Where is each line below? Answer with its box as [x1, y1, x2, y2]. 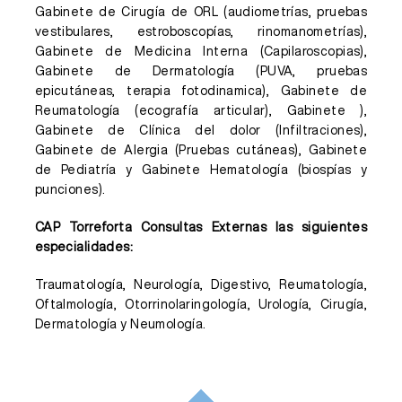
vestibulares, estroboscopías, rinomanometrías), [34, 25, 368, 38]
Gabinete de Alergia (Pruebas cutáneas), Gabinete [34, 144, 368, 156]
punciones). [34, 183, 106, 196]
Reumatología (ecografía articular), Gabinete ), [34, 104, 368, 117]
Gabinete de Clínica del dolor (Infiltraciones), [34, 124, 368, 136]
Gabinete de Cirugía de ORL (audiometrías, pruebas [34, 5, 368, 18]
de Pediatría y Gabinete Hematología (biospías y [34, 163, 368, 176]
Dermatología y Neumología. [34, 318, 206, 330]
